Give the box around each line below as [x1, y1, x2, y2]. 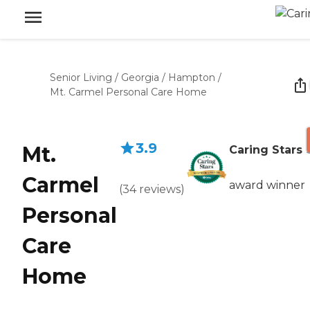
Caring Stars [229, 143, 302, 156]
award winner [229, 179, 305, 192]
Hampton [168, 71, 215, 84]
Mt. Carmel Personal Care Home [50, 86, 207, 98]
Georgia [121, 71, 159, 84]
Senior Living [50, 71, 112, 84]
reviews [139, 183, 181, 196]
